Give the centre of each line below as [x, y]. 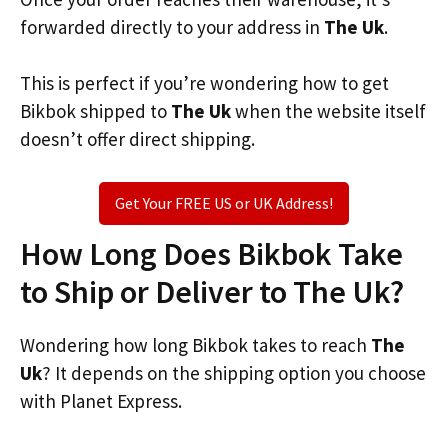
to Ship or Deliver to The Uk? [212, 291]
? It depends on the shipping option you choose [234, 372]
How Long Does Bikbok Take [211, 253]
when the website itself [328, 111]
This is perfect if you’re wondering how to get [204, 83]
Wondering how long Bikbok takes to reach [195, 344]
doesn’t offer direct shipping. [137, 139]
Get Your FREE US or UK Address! [224, 202]
